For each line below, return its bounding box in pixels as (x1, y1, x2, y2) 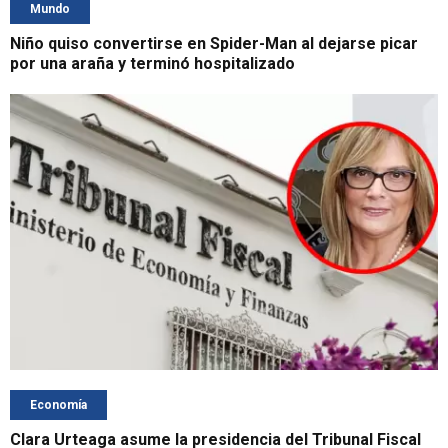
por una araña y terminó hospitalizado (10, 54, 295, 74)
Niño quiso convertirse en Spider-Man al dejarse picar (10, 34, 418, 54)
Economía (30, 397, 87, 412)
